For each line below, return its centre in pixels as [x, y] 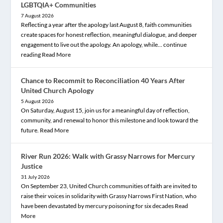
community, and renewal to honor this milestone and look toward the [110, 120]
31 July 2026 [36, 177]
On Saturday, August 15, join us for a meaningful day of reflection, [106, 110]
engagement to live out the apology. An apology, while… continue [104, 45]
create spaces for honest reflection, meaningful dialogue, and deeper [109, 35]
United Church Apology [57, 90]
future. [31, 130]
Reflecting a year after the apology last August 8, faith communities [107, 25]
